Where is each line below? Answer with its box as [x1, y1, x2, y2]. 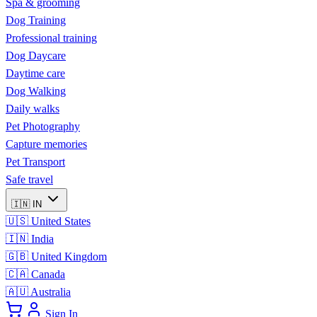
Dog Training [6, 14, 66, 26]
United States [31, 215, 91, 227]
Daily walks [6, 103, 59, 115]
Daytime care [6, 67, 65, 79]
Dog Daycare [6, 50, 66, 62]
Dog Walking [6, 85, 66, 97]
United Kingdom [31, 250, 107, 263]
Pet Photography [6, 120, 80, 132]
